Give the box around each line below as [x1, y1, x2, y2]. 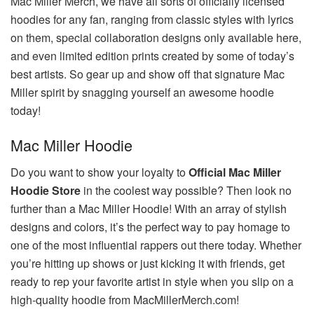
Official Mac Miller [189, 164, 281, 181]
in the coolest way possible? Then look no [81, 182, 292, 199]
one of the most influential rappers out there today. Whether [11, 237, 301, 254]
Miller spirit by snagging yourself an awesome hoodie [11, 83, 274, 100]
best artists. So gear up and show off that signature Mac [11, 65, 285, 82]
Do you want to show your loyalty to [11, 164, 189, 181]
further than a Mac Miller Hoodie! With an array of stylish [11, 200, 287, 217]
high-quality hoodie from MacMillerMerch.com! [11, 292, 239, 308]
